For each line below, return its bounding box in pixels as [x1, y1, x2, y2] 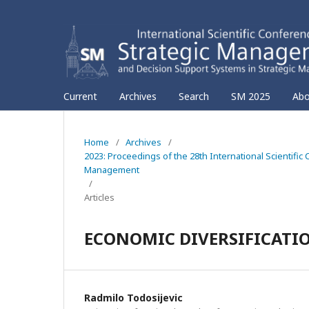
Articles [84, 190, 114, 203]
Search [179, 89, 209, 103]
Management [84, 163, 139, 176]
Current [63, 89, 97, 103]
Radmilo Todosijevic [84, 290, 183, 304]
